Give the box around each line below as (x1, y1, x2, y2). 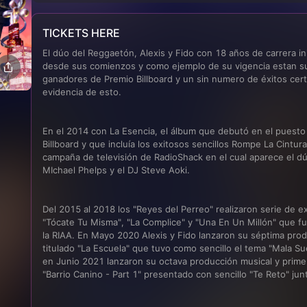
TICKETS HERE (42, 26, 121, 40)
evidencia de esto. (42, 86, 122, 97)
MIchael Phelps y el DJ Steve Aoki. (42, 164, 191, 175)
